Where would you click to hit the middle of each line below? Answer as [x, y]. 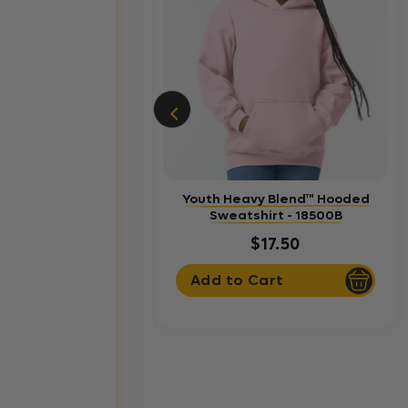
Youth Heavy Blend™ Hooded [275, 199]
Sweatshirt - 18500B [275, 215]
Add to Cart [237, 280]
